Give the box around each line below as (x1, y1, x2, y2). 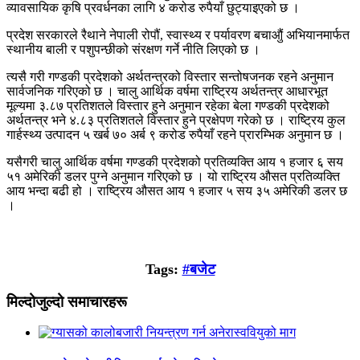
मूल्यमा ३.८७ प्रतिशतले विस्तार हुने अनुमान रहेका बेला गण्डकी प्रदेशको (6, 98, 329, 112)
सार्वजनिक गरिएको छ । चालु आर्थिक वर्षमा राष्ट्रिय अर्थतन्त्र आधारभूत (6, 84, 328, 98)
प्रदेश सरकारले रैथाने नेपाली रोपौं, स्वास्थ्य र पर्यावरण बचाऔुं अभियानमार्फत (6, 27, 350, 42)
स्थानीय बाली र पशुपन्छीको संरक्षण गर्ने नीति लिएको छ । (6, 42, 260, 56)
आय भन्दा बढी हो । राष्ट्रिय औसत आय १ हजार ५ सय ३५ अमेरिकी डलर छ (6, 183, 347, 198)
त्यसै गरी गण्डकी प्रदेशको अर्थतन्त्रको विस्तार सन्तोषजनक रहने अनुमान (6, 69, 333, 84)
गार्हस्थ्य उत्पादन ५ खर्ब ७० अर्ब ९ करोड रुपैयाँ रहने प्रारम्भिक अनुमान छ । (6, 127, 344, 141)
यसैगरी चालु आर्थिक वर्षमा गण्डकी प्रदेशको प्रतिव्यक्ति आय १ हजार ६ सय (6, 154, 343, 169)
